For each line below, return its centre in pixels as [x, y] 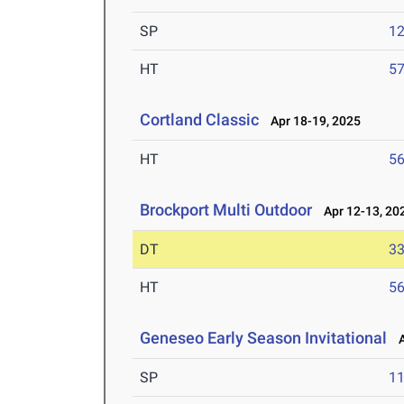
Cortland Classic [200, 120]
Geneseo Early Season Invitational [264, 338]
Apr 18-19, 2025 [312, 121]
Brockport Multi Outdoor [226, 210]
